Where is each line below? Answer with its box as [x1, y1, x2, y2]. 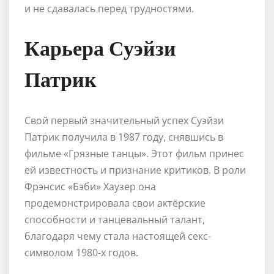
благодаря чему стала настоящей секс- [24, 229, 211, 243]
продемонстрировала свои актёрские [24, 196, 206, 210]
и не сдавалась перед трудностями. [24, 1, 194, 15]
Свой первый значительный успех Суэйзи [24, 113, 224, 127]
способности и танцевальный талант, [24, 212, 205, 226]
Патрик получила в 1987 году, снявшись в [24, 130, 223, 144]
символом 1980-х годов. [24, 245, 138, 259]
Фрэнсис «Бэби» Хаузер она [24, 179, 156, 193]
